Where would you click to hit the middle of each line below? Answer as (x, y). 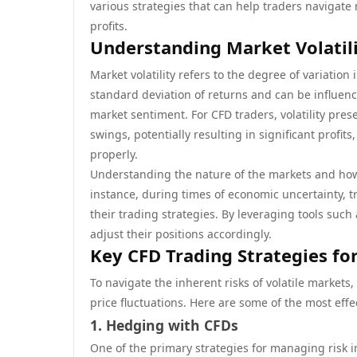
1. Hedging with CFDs (164, 325)
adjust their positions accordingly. (181, 234)
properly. (114, 154)
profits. (109, 26)
